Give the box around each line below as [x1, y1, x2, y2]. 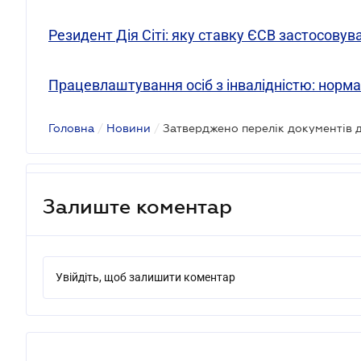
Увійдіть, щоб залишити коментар [56, 271, 235, 284]
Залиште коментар [43, 194, 232, 218]
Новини [106, 122, 151, 135]
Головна [48, 122, 94, 135]
